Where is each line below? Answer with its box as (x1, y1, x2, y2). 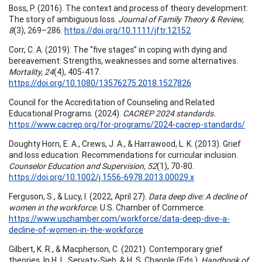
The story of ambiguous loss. (9, 13, 118, 25)
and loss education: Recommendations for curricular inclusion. (9, 149, 238, 160)
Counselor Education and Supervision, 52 (9, 160, 157, 171)
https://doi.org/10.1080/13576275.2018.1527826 (9, 77, 191, 88)
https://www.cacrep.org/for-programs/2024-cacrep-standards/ (9, 119, 245, 130)
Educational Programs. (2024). (9, 108, 123, 119)
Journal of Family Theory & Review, (118, 13, 244, 25)
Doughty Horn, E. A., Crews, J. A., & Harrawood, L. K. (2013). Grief (9, 138, 241, 149)
